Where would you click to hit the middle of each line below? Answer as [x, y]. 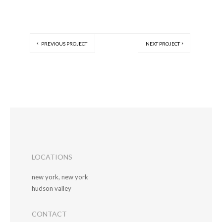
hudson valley [52, 188]
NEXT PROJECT [163, 43]
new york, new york [60, 177]
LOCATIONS [52, 157]
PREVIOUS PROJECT [64, 43]
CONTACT [49, 214]
